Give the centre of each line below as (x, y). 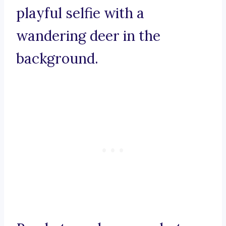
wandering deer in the (88, 36)
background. (57, 59)
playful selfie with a (80, 13)
